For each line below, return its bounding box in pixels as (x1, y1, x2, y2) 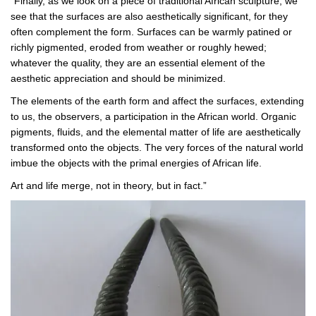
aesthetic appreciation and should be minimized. (11, 73, 226, 85)
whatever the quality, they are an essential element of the (11, 57, 265, 69)
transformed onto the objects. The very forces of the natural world (11, 142, 303, 154)
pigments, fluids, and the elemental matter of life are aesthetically (11, 126, 300, 138)
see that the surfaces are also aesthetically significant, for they (11, 11, 288, 23)
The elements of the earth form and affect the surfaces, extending (11, 95, 304, 107)
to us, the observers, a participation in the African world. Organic (11, 111, 296, 123)
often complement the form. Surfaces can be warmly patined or (11, 26, 292, 38)
